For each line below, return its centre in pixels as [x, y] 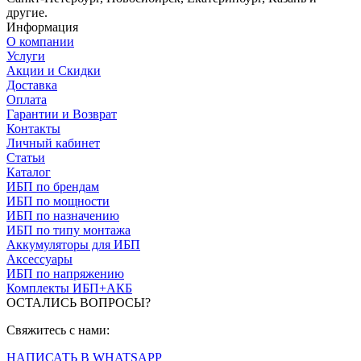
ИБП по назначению [63, 215]
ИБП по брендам [53, 186]
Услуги [26, 56]
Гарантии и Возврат [62, 114]
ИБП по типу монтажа [68, 230]
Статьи [26, 157]
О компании [40, 41]
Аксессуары [39, 259]
